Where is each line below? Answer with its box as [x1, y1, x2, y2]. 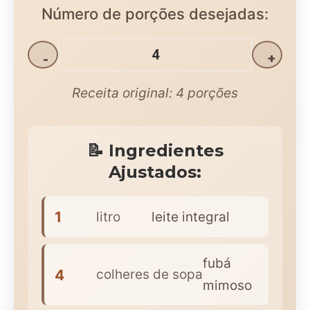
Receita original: [72, 85, 176, 102]
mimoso [203, 277, 252, 294]
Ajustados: [109, 162, 201, 183]
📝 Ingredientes [86, 140, 224, 161]
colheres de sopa [96, 266, 203, 283]
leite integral [152, 208, 230, 225]
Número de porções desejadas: [42, 5, 268, 24]
